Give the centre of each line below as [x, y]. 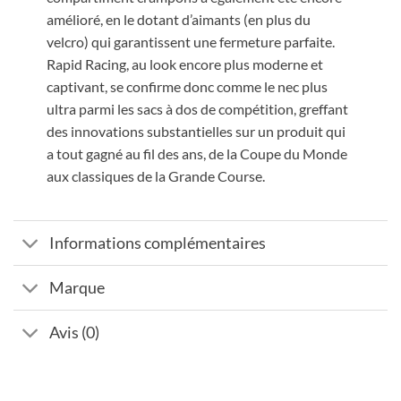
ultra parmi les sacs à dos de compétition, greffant [197, 109]
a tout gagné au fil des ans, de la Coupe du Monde [196, 154]
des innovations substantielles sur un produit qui [196, 132]
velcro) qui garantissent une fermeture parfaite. [190, 42]
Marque [77, 287]
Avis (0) [75, 332]
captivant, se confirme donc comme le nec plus [187, 87]
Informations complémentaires [158, 243]
